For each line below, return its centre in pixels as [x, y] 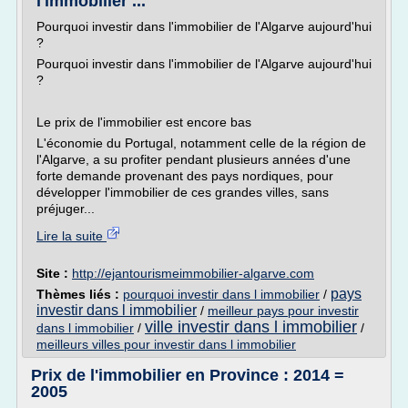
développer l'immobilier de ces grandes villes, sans [183, 192]
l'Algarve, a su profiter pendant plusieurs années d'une [194, 159]
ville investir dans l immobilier [251, 327]
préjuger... [66, 209]
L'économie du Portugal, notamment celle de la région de [201, 143]
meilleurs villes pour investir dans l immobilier [166, 344]
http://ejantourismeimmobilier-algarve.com [193, 273]
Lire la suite [71, 236]
